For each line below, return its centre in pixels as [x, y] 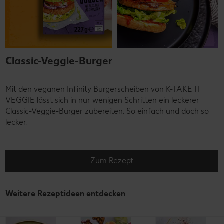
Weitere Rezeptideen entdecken [65, 193]
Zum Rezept [112, 160]
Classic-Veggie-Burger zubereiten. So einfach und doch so [107, 111]
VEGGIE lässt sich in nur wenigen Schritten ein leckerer [102, 100]
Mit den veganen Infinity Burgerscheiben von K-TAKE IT [103, 89]
